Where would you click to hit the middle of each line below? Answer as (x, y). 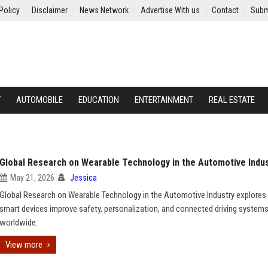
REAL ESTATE (232, 100)
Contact (225, 10)
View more (24, 245)
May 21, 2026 (32, 178)
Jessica (83, 178)
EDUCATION (99, 100)
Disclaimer (50, 10)
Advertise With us (170, 10)
